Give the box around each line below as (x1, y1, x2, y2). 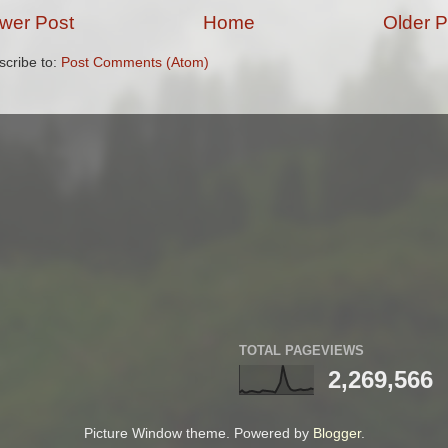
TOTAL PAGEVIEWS (239, 343, 364, 359)
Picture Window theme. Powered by (83, 425, 313, 441)
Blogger (312, 425, 361, 441)
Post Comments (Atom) (61, 55, 209, 71)
